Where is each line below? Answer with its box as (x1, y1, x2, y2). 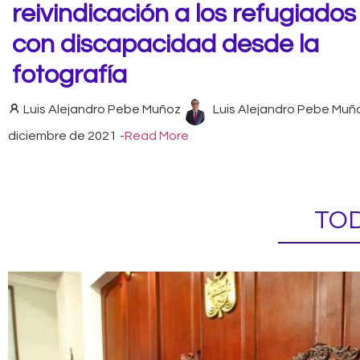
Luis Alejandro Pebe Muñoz (23, 103, 181, 117)
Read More (125, 129, 189, 142)
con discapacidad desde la (12, 31, 319, 59)
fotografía (12, 62, 127, 89)
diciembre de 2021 (8, 129, 117, 142)
